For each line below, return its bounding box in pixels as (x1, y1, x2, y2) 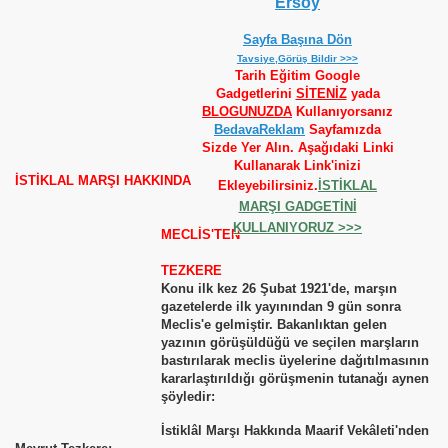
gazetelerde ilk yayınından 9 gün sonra (161, 299, 401, 314)
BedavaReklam (214, 109, 305, 125)
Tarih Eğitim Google (235, 55, 360, 71)
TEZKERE (161, 263, 222, 278)
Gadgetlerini (215, 73, 296, 89)
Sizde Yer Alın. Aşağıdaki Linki (201, 127, 394, 143)
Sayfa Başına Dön (243, 19, 352, 35)
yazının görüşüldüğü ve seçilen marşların (161, 335, 419, 350)
